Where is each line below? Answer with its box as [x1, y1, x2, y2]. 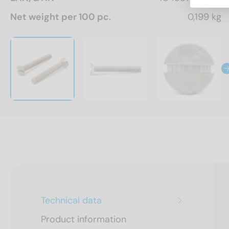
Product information [41, 213, 126, 226]
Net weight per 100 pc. [10, 10, 111, 23]
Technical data [41, 194, 102, 207]
